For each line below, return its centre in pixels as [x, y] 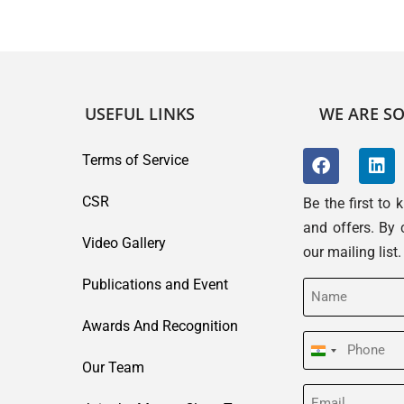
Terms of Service [136, 160]
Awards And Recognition [161, 326]
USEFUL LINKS [140, 114]
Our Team [114, 367]
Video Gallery [124, 243]
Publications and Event [156, 285]
